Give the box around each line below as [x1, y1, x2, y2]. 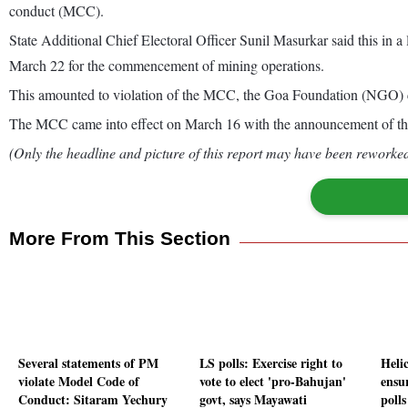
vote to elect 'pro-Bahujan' [199, 372, 346, 392]
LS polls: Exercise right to [199, 353, 342, 373]
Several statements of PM [18, 353, 158, 373]
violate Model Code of [18, 372, 139, 392]
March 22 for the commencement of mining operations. [9, 55, 324, 75]
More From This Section [9, 227, 230, 249]
